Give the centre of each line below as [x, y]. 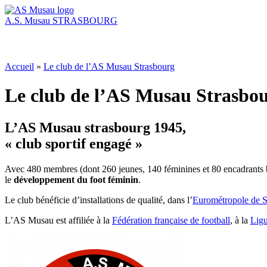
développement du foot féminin [76, 179]
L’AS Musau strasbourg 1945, [95, 127]
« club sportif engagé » [74, 143]
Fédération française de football [171, 220]
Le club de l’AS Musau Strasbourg [109, 66]
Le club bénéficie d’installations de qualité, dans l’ [99, 200]
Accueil [19, 66]
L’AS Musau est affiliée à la [58, 220]
